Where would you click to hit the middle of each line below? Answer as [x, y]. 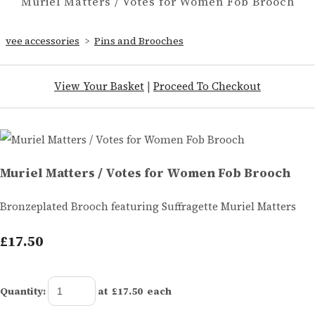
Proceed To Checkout [207, 86]
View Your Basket [99, 86]
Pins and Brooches [139, 40]
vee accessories [43, 40]
